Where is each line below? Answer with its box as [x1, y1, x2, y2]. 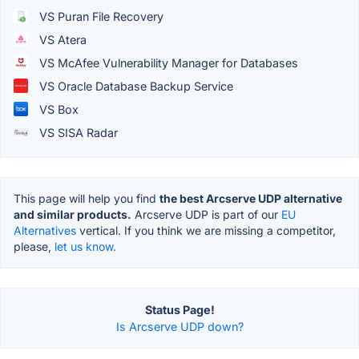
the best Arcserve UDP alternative [159, 191, 342, 205]
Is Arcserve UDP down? [115, 319, 244, 333]
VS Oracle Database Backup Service [36, 79, 233, 93]
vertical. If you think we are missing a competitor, [76, 223, 336, 237]
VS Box [36, 102, 79, 116]
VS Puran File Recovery [36, 9, 163, 23]
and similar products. [14, 207, 131, 221]
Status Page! [144, 302, 215, 317]
